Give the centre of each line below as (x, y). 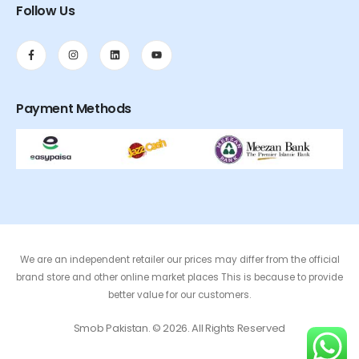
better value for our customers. (179, 294)
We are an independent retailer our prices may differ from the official (179, 259)
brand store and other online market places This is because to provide (179, 277)
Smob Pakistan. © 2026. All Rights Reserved (179, 328)
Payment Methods (74, 108)
